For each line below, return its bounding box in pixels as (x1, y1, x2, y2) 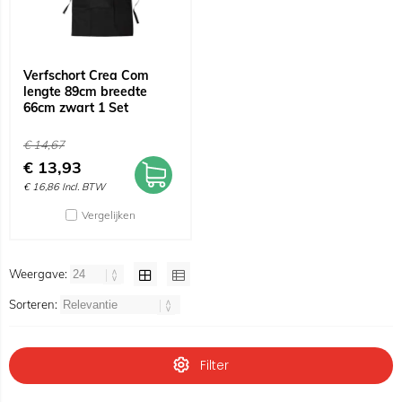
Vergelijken (82, 208, 135, 222)
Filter (200, 356, 229, 374)
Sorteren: (9, 297, 60, 311)
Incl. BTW (62, 180, 105, 193)
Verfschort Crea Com (23, 67, 149, 83)
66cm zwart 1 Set (23, 100, 128, 116)
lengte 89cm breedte (23, 83, 147, 100)
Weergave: (9, 267, 70, 281)
